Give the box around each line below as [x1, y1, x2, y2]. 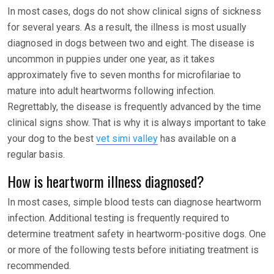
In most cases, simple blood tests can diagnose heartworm [7, 196, 261, 209]
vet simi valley [96, 133, 158, 145]
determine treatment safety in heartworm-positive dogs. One [7, 228, 266, 240]
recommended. [7, 260, 71, 272]
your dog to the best [7, 133, 96, 145]
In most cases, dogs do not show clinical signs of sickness [7, 6, 261, 18]
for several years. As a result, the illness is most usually [7, 21, 246, 34]
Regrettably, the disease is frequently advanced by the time [7, 101, 261, 113]
